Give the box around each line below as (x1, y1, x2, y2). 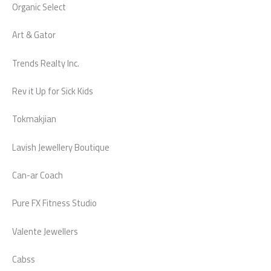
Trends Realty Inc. (12, 56, 79, 70)
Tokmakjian (12, 112, 56, 126)
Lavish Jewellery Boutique (12, 140, 109, 154)
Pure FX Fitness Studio (12, 196, 97, 211)
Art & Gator (12, 28, 56, 42)
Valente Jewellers (12, 224, 78, 238)
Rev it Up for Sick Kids (12, 83, 93, 98)
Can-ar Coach (12, 168, 63, 182)
